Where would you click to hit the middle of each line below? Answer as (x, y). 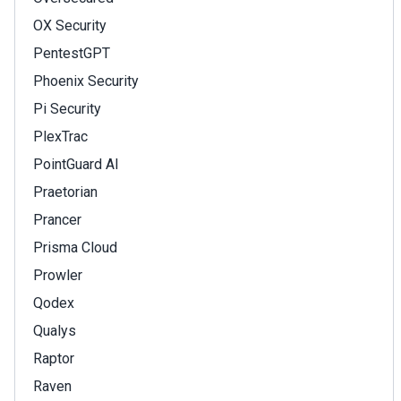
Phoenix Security (86, 81)
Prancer (57, 220)
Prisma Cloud (75, 247)
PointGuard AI (76, 164)
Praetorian (65, 192)
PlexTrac (60, 137)
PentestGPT (72, 53)
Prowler (58, 275)
